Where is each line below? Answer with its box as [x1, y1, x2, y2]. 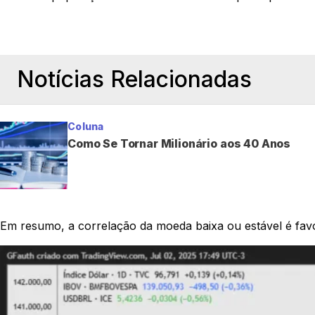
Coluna [67, 120, 104, 132]
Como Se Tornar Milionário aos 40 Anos [67, 136, 291, 150]
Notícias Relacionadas [17, 65, 252, 93]
